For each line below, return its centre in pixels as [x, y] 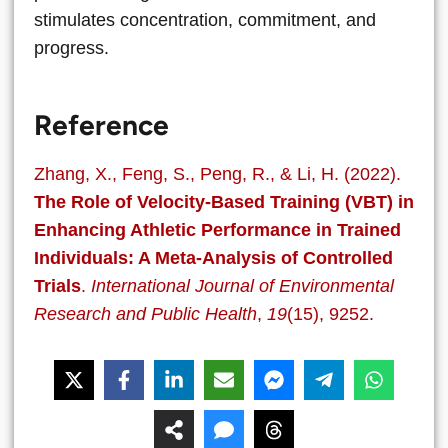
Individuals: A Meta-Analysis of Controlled [213, 258]
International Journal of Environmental [242, 286]
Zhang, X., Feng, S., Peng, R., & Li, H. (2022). [217, 174]
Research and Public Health [145, 314]
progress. [71, 47]
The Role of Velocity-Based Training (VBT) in [224, 202]
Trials [57, 286]
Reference [101, 125]
